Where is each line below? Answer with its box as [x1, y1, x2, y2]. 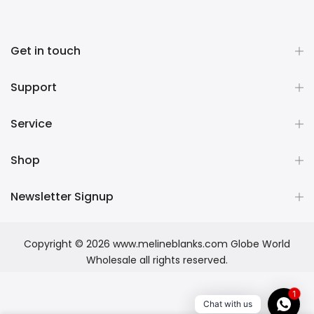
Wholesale [86, 253, 137, 268]
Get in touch [11, 43, 81, 60]
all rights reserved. [137, 253, 228, 268]
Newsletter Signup [11, 189, 114, 205]
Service [11, 116, 52, 132]
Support [11, 79, 57, 96]
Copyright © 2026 [24, 237, 113, 252]
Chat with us [203, 299, 252, 309]
